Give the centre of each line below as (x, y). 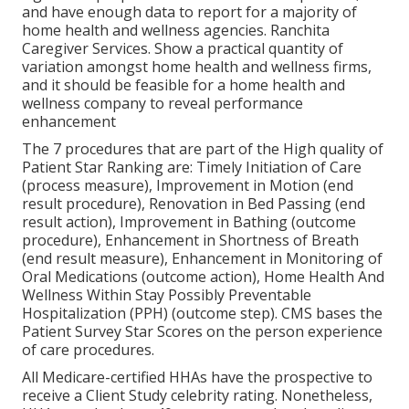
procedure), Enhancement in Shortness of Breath (190, 240)
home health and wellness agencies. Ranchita (176, 30)
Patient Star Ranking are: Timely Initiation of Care (192, 167)
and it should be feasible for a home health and (184, 84)
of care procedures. (88, 349)
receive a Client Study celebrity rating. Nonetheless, (197, 395)
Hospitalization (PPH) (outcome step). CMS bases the (202, 313)
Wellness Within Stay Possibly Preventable (167, 294)
